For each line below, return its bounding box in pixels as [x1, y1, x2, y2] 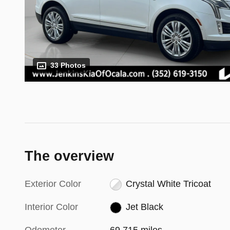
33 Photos [50, 62, 86, 70]
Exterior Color [25, 179, 81, 189]
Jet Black [125, 202, 163, 213]
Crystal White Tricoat [125, 179, 211, 189]
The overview [25, 148, 114, 164]
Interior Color [25, 202, 78, 213]
